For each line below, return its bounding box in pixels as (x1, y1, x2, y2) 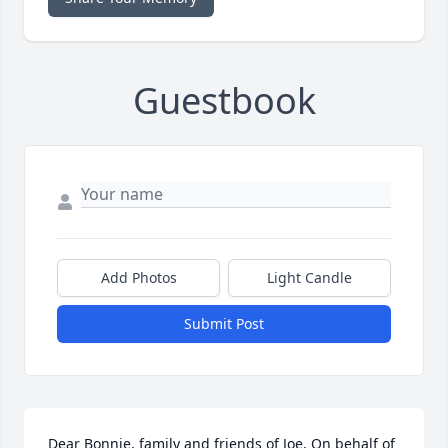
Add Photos (100, 268, 177, 288)
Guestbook (132, 76, 316, 126)
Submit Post (184, 314, 264, 334)
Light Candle (267, 268, 352, 288)
